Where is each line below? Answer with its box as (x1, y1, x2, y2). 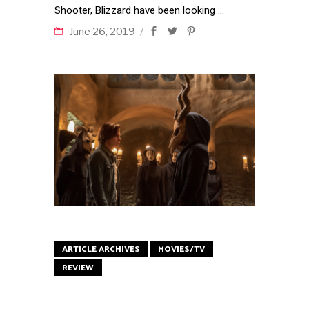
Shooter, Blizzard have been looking (54, 4, 218, 17)
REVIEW (62, 261, 94, 275)
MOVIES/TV (158, 242, 205, 256)
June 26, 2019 (69, 26, 137, 39)
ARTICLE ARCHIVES (62, 242, 140, 256)
